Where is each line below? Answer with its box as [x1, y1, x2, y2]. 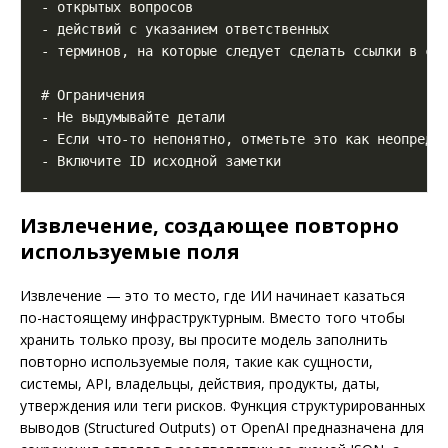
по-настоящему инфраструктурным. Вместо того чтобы [20, 308, 405, 328]
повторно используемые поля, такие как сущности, [20, 352, 373, 372]
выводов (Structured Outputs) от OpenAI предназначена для [20, 418, 424, 438]
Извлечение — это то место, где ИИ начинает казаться [20, 286, 405, 306]
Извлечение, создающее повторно [20, 212, 399, 240]
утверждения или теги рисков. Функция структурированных [20, 396, 425, 416]
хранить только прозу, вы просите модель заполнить [20, 330, 388, 350]
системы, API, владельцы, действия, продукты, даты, [20, 374, 380, 394]
